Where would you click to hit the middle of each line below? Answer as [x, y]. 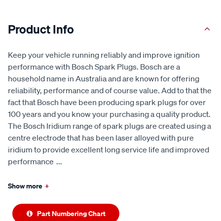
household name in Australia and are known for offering [104, 78]
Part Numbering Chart [70, 213]
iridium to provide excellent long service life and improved [109, 149]
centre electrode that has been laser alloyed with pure [101, 137]
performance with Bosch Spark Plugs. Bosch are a [94, 66]
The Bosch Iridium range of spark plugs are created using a [110, 126]
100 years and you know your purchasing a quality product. [109, 114]
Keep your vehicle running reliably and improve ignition [104, 55]
